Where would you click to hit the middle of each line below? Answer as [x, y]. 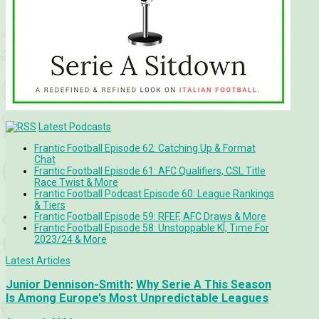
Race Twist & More [76, 182]
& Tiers [50, 205]
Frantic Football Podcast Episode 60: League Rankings [154, 193]
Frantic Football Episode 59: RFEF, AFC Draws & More [150, 216]
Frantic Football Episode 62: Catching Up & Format [145, 148]
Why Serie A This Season [204, 285]
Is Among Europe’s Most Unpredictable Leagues [137, 298]
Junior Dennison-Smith [68, 285]
